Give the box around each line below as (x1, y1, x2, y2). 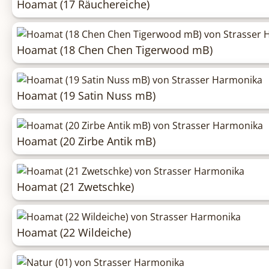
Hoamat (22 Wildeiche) (17, 225, 131, 240)
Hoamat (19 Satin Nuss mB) (17, 88, 156, 103)
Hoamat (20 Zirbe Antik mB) (17, 134, 156, 149)
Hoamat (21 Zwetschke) (17, 180, 134, 195)
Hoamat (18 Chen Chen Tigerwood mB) (17, 43, 213, 58)
